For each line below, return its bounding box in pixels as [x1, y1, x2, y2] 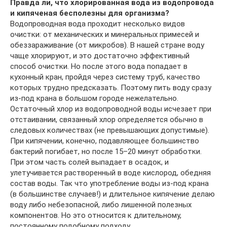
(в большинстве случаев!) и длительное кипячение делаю [10, 189, 215, 199]
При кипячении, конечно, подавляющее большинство [10, 136, 199, 145]
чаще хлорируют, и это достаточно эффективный [10, 51, 190, 60]
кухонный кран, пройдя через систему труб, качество [10, 72, 200, 82]
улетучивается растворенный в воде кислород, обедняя [10, 168, 211, 177]
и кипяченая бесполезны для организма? [10, 8, 169, 18]
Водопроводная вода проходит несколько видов [10, 19, 185, 28]
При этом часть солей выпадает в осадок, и [10, 157, 169, 167]
